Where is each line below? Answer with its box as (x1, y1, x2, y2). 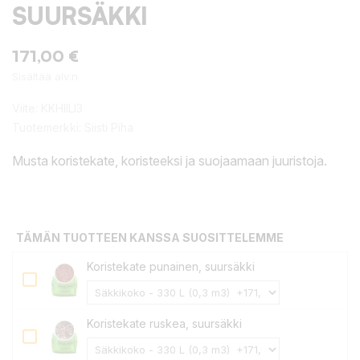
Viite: (12, 101, 38, 115)
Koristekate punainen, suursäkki (87, 260, 255, 273)
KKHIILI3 (41, 101, 83, 115)
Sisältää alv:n (12, 70, 78, 83)
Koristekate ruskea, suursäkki (87, 317, 242, 330)
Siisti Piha (84, 121, 133, 134)
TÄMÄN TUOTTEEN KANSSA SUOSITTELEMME (16, 231, 284, 244)
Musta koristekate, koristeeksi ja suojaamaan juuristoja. (12, 153, 330, 169)
